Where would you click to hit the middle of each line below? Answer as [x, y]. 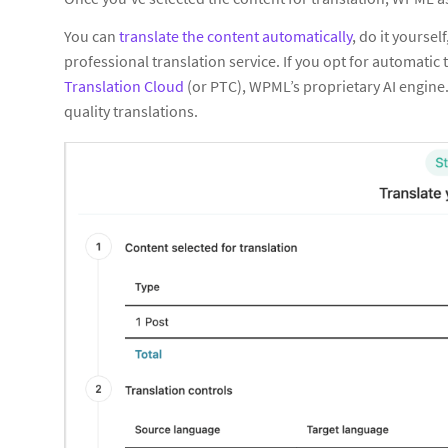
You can [91, 36]
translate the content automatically [235, 36]
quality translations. [131, 111]
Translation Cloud [124, 86]
